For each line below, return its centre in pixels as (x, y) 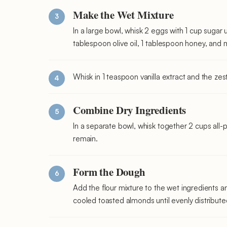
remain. (85, 138)
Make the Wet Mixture (123, 14)
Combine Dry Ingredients (130, 110)
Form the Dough (109, 172)
